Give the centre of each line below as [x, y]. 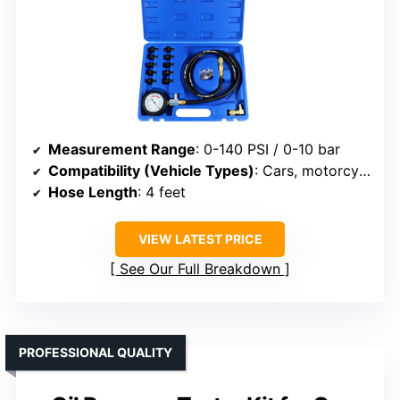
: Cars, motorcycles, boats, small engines [307, 171]
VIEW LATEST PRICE [200, 239]
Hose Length [93, 192]
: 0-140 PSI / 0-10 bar [268, 150]
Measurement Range [122, 150]
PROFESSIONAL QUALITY [96, 353]
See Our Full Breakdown [200, 269]
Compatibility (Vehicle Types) [151, 171]
